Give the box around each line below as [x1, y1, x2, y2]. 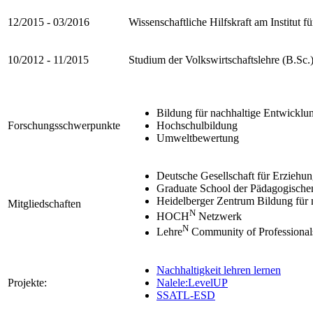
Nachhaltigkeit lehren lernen [156, 263, 281, 276]
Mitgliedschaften [8, 197, 81, 210]
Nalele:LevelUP [156, 276, 228, 289]
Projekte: [8, 276, 47, 289]
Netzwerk [196, 210, 242, 223]
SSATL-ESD [156, 289, 215, 301]
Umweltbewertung [156, 131, 239, 144]
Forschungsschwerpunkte [8, 119, 120, 131]
